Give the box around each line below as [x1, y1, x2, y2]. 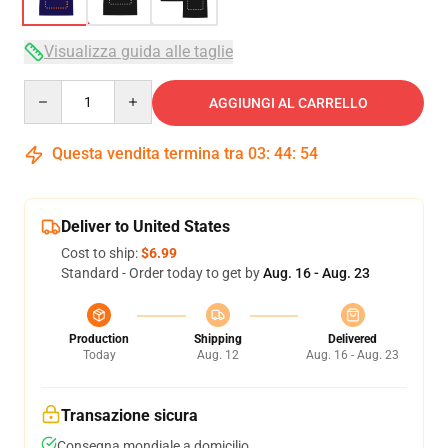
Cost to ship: [61, 245, 141, 261]
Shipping [193, 332, 242, 346]
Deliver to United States [61, 217, 230, 236]
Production [69, 332, 129, 346]
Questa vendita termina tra [48, 144, 248, 163]
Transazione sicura [61, 406, 198, 425]
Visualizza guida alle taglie [44, 42, 233, 61]
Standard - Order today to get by [61, 265, 263, 281]
